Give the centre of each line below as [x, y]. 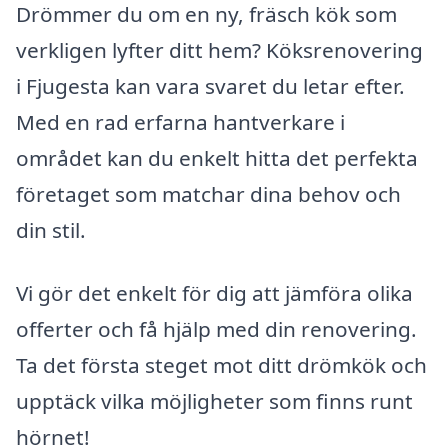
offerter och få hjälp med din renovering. [216, 329]
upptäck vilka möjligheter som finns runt [214, 401]
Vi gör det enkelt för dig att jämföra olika [214, 293]
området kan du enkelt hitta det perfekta [217, 157]
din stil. [51, 229]
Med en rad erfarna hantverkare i [180, 121]
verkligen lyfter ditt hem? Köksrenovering [219, 49]
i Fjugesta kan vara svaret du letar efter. [210, 85]
